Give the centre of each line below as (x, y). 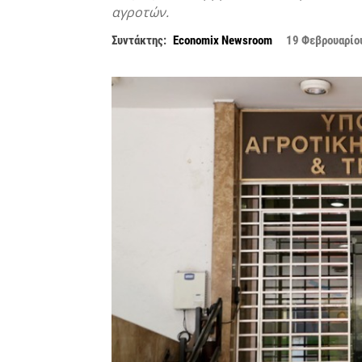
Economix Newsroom (223, 41)
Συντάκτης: (139, 41)
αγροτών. (140, 13)
